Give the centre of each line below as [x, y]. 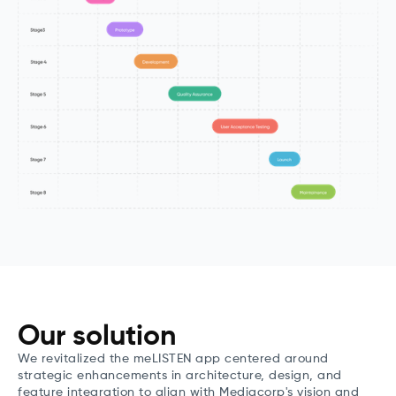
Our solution [97, 336]
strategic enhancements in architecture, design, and [180, 375]
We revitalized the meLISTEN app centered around [173, 358]
